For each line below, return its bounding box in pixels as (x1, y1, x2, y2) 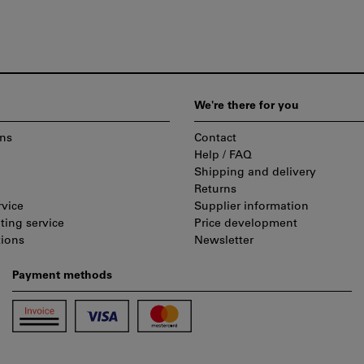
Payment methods (12, 270, 112, 283)
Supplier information (194, 201, 309, 214)
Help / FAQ (194, 149, 252, 162)
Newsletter (194, 235, 253, 248)
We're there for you (194, 100, 299, 113)
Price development (194, 218, 297, 231)
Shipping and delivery (194, 167, 316, 180)
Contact (194, 132, 236, 145)
